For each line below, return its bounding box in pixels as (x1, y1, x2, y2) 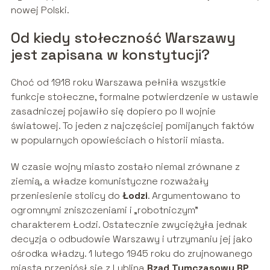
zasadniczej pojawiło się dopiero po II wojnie (10, 105, 216, 118)
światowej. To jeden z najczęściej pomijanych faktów (10, 119, 254, 133)
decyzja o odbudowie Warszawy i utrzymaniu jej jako (10, 233, 253, 246)
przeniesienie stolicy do (10, 189, 122, 202)
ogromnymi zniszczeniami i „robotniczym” (10, 204, 198, 217)
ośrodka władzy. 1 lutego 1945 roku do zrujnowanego (10, 247, 253, 260)
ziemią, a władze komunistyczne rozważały (10, 175, 209, 188)
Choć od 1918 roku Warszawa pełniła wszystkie (10, 76, 226, 89)
